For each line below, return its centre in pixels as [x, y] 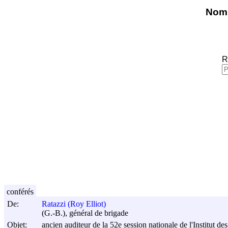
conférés [20, 191]
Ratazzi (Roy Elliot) [74, 204]
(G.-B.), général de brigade [85, 213]
